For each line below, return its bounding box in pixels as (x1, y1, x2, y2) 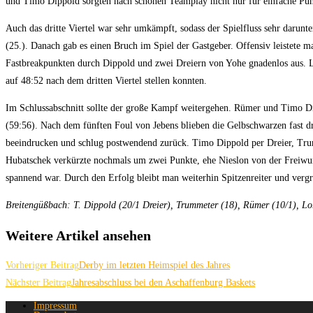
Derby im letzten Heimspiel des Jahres (79, 260, 230, 271)
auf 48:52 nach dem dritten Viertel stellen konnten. (6, 75, 207, 87)
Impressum (34, 300, 77, 312)
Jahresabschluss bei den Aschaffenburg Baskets (71, 277, 255, 289)
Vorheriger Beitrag (6, 260, 79, 271)
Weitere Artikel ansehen (6, 227, 151, 243)
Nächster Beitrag (6, 277, 71, 289)
